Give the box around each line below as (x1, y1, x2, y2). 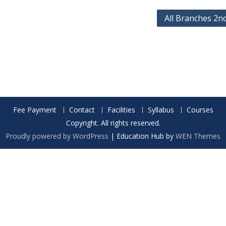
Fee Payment (13, 105, 56, 115)
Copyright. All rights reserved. (66, 118, 160, 128)
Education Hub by (117, 131, 176, 141)
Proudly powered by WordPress (6, 131, 108, 141)
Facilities (107, 105, 135, 115)
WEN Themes (176, 131, 220, 141)
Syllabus (147, 105, 174, 115)
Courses (186, 105, 213, 115)
